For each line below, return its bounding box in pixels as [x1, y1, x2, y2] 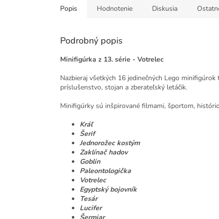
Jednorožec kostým [80, 138, 140, 148]
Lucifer [80, 203, 102, 213]
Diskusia [152, 4, 177, 14]
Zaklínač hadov [80, 148, 128, 157]
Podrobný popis [60, 35, 123, 47]
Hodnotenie [97, 4, 132, 14]
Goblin [80, 157, 100, 167]
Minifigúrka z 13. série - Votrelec [60, 55, 164, 65]
